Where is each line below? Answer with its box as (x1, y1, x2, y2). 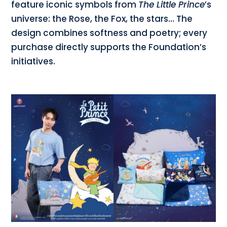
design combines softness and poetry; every (11, 27, 208, 40)
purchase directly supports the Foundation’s (11, 41, 207, 54)
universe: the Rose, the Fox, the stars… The (11, 13, 193, 25)
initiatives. (11, 55, 56, 68)
